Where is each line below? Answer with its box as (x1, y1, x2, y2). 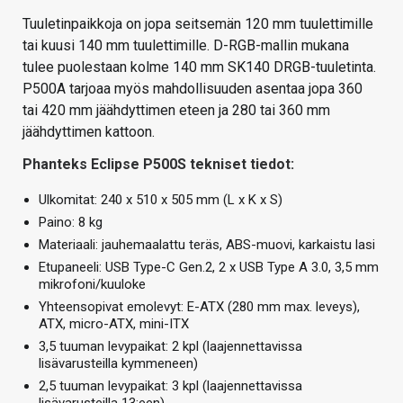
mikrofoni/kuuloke (39, 275, 146, 292)
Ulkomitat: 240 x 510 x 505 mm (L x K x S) (39, 191, 282, 208)
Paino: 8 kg (39, 213, 103, 230)
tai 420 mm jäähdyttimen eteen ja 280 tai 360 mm (22, 101, 330, 119)
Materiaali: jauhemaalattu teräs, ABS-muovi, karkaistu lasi (39, 236, 375, 253)
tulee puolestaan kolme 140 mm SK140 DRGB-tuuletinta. (22, 58, 376, 76)
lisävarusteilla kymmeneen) (39, 354, 198, 372)
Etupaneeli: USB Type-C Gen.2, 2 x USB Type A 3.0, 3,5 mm (39, 258, 379, 275)
